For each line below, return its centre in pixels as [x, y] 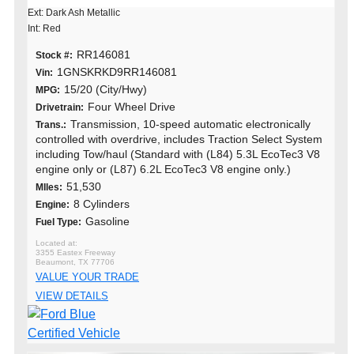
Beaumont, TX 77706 [75, 262]
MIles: [49, 187]
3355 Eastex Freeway [75, 252]
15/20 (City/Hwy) [105, 89]
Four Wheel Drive [132, 106]
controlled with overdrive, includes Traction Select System [179, 139]
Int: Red [44, 28]
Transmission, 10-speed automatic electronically [190, 124]
